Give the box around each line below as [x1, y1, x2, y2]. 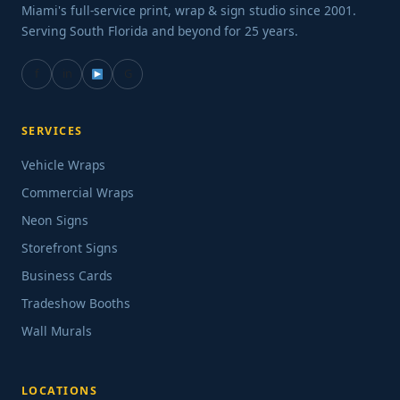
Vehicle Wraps [21, 155, 105, 173]
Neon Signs [21, 211, 88, 229]
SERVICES [21, 122, 83, 138]
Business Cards [21, 266, 112, 284]
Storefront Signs [21, 238, 118, 256]
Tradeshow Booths [21, 294, 130, 312]
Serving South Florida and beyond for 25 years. [21, 21, 298, 39]
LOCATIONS [21, 382, 98, 398]
